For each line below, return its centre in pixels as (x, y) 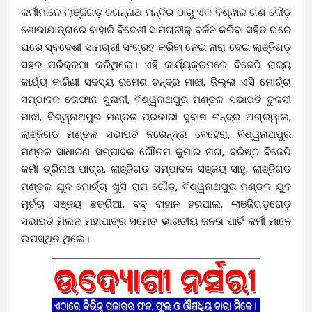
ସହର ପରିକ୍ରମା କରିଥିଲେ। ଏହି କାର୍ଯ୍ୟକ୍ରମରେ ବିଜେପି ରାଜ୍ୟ (156, 64)
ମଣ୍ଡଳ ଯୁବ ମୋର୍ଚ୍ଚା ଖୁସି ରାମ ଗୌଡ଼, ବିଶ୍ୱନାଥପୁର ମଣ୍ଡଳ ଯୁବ (156, 186)
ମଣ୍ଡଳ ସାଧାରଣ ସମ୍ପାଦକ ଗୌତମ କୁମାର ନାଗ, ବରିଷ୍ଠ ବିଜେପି (156, 151)
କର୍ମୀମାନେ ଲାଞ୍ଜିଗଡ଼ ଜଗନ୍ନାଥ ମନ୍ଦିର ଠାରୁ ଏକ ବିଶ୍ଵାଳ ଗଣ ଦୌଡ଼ (156, 12)
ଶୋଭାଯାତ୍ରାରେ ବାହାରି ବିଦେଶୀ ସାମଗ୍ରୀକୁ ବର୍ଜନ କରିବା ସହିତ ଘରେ (156, 30)
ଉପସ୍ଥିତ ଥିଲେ (53, 239)
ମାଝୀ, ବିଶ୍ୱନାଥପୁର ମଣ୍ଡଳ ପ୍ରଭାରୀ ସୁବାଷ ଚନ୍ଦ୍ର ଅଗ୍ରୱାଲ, (156, 117)
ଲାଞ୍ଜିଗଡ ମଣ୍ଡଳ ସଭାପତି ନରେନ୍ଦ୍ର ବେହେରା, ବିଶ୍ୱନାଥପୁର (156, 134)
